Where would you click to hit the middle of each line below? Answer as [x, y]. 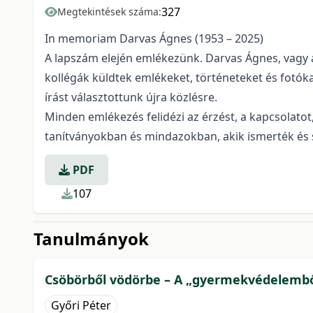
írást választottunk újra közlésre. [131, 97]
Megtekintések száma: [109, 12]
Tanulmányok [91, 239]
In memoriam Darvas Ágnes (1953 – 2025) [154, 38]
